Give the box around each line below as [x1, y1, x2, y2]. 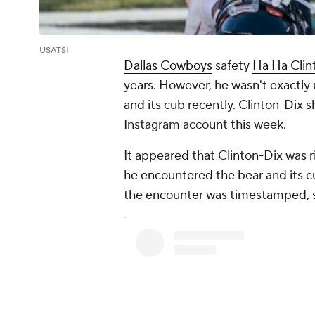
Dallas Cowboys [124, 58, 212, 75]
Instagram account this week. [124, 117, 286, 134]
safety [212, 58, 252, 75]
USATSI [39, 45, 69, 56]
